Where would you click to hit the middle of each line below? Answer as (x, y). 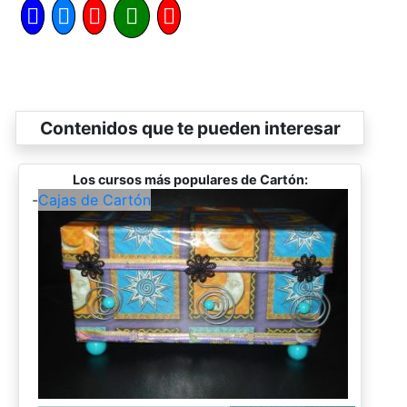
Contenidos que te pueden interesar (190, 128)
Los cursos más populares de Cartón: (190, 179)
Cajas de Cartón (94, 199)
